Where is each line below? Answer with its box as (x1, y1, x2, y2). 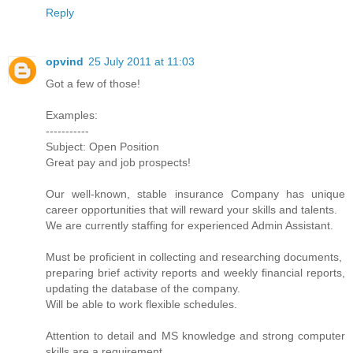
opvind (46, 55, 84, 69)
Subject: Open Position (46, 140, 159, 154)
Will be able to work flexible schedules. (46, 298, 237, 311)
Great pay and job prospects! (46, 156, 191, 169)
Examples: (46, 109, 98, 122)
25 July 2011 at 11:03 (88, 55, 195, 69)
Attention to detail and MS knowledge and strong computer (46, 329, 345, 343)
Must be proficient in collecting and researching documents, (46, 251, 342, 264)
